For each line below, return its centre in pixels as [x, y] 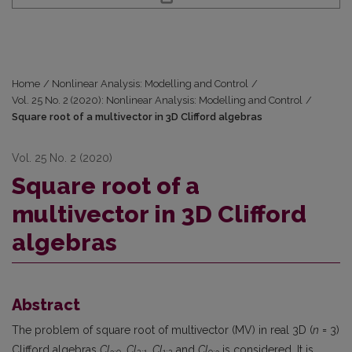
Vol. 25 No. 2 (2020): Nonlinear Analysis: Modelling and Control [157, 100]
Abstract [46, 304]
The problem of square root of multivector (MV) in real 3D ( [162, 330]
